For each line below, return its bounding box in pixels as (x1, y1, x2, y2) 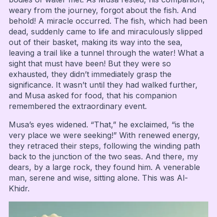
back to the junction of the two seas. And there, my (8, 151, 198, 161)
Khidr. (8, 183, 30, 193)
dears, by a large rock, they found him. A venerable (8, 162, 200, 172)
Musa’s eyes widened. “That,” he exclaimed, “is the (8, 119, 194, 129)
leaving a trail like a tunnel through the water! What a (8, 47, 204, 58)
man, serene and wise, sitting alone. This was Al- (8, 172, 188, 183)
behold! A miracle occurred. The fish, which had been (8, 15, 207, 26)
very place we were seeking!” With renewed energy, (8, 130, 200, 140)
